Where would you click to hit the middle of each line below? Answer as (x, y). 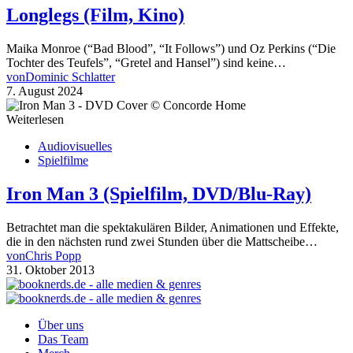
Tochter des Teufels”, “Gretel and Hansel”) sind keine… (146, 63)
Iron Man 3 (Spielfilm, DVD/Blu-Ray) (159, 194)
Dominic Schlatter (70, 77)
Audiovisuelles (75, 147)
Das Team (63, 339)
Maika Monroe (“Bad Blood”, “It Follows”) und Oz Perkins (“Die (171, 49)
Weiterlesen (35, 120)
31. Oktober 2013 (50, 269)
